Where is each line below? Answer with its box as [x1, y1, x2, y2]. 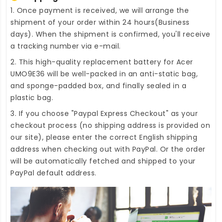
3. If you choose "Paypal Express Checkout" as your [10, 109, 198, 119]
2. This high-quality [10, 57, 83, 67]
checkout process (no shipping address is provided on [10, 120, 210, 131]
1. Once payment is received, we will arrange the [10, 5, 189, 16]
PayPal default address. [10, 168, 97, 178]
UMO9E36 [10, 69, 45, 79]
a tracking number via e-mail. [10, 41, 121, 52]
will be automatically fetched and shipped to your [10, 156, 196, 166]
